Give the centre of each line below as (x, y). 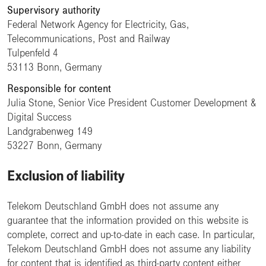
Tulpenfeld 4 (33, 53)
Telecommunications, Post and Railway (88, 39)
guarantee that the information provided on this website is (128, 220)
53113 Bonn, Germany (54, 67)
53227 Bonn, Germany (54, 145)
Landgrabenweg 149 (50, 131)
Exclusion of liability (66, 176)
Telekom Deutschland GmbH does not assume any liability (129, 249)
